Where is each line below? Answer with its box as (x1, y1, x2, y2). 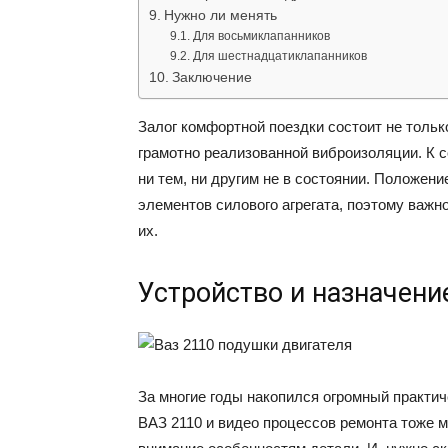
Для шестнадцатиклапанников (192, 49, 367, 64)
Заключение (171, 70, 252, 86)
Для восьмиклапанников (192, 29, 330, 44)
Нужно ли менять (163, 8, 277, 24)
